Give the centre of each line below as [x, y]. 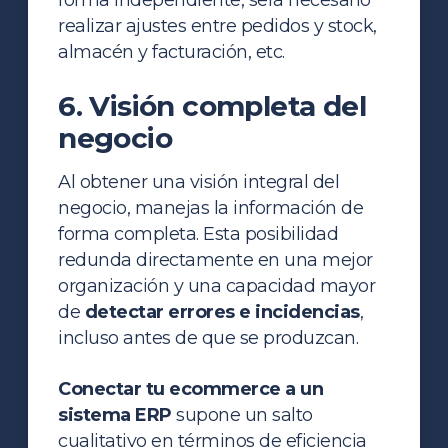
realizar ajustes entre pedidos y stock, [217, 25]
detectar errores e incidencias [222, 311]
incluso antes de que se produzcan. [208, 337]
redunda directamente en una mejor [215, 259]
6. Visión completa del [212, 105]
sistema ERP [115, 414]
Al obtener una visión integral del [199, 181]
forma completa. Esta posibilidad [198, 233]
